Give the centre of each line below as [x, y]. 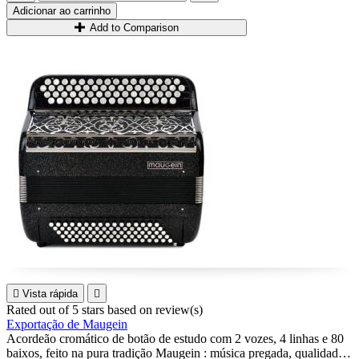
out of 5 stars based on [97, 310]
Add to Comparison [135, 28]
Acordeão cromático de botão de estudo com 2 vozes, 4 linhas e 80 [175, 339]
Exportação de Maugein [67, 324]
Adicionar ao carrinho [62, 11]
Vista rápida [50, 294]
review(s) [179, 310]
